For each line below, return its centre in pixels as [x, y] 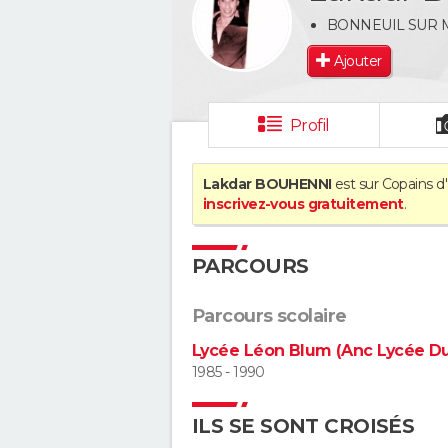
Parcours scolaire [269, 316]
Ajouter [358, 60]
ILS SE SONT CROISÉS [303, 426]
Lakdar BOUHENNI [267, 184]
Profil [309, 125]
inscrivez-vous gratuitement [303, 204]
